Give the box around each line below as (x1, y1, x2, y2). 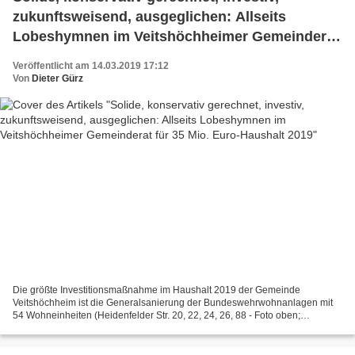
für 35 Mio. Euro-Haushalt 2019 (13, 48, 221, 64)
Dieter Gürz (32, 72, 83, 84)
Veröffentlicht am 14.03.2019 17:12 (13, 59, 169, 71)
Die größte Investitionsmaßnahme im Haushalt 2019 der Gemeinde (13, 284, 300, 296)
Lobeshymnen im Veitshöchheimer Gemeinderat (13, 28, 339, 44)
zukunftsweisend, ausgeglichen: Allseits (13, 8, 286, 25)
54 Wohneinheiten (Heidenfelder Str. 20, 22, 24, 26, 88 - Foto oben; (13, 310, 300, 322)
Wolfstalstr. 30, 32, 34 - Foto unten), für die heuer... (13, 323, 227, 334)
